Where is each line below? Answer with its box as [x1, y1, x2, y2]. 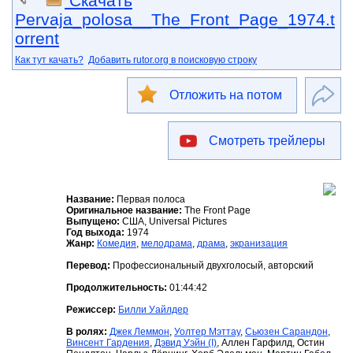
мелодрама [141, 238, 192, 250]
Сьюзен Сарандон [245, 326, 328, 338]
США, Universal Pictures [122, 216, 227, 228]
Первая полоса [117, 194, 185, 206]
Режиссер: [66, 304, 118, 316]
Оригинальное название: [66, 205, 184, 217]
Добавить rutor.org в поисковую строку [88, 54, 257, 66]
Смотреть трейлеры [209, 134, 325, 148]
